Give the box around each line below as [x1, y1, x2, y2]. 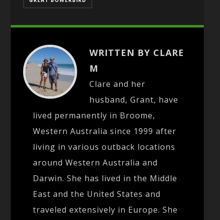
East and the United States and [33, 188, 161, 199]
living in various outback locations [33, 141, 176, 152]
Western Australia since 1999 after [33, 125, 177, 137]
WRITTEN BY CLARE [89, 46, 185, 58]
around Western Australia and [33, 157, 158, 168]
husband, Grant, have [89, 94, 179, 105]
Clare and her [89, 78, 146, 89]
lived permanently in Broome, [33, 110, 156, 121]
